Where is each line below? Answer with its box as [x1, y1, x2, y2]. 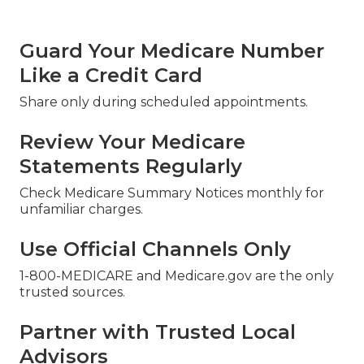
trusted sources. [19, 284, 125, 300]
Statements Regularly [19, 154, 242, 178]
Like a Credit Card [19, 63, 202, 87]
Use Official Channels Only [19, 236, 291, 261]
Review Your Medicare [19, 129, 245, 154]
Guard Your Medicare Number [19, 38, 324, 63]
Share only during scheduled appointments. [19, 93, 308, 110]
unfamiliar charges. [19, 201, 143, 217]
